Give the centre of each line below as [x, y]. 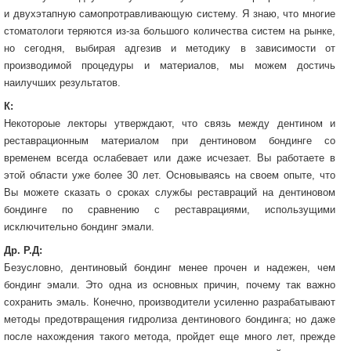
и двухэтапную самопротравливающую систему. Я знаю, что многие [170, 13]
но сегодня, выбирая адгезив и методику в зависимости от [170, 48]
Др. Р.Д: [23, 250]
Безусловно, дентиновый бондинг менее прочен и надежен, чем [170, 267]
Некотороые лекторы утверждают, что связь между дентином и [170, 123]
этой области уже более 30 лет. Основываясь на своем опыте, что [170, 175]
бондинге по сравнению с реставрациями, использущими [170, 209]
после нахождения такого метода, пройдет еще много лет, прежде [170, 336]
